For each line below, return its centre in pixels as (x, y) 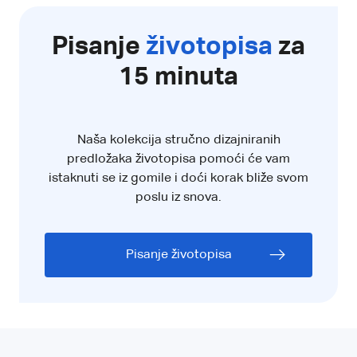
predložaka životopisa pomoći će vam (178, 159)
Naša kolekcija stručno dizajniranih (178, 140)
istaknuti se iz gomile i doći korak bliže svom (178, 178)
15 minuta (178, 77)
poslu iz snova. (178, 197)
